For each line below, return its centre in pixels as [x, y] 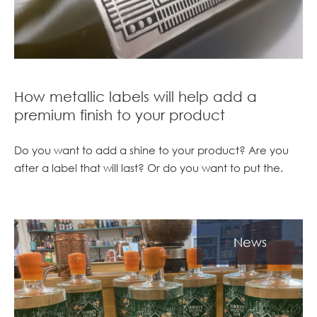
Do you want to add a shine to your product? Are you [151, 150]
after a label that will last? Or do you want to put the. [149, 168]
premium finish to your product [120, 115]
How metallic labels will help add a [136, 97]
